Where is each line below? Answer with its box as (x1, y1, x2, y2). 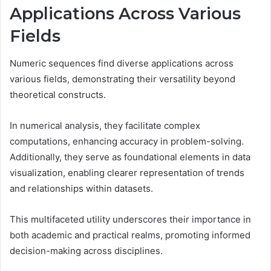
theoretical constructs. (10, 88, 106, 100)
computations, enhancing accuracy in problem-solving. (10, 135, 244, 147)
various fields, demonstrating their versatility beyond (10, 73, 235, 85)
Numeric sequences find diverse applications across (10, 57, 233, 69)
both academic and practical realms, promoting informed (10, 229, 250, 241)
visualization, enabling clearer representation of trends (10, 166, 244, 178)
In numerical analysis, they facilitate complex (10, 119, 200, 131)
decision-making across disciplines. (10, 244, 163, 256)
